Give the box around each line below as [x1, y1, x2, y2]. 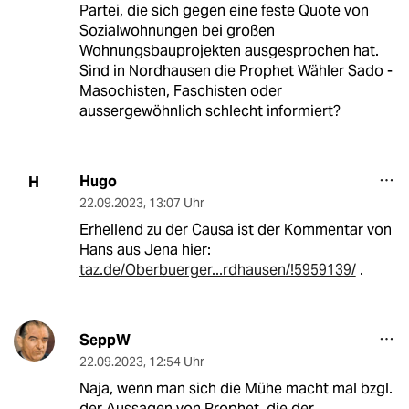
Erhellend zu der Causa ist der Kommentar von [79, 220, 392, 240]
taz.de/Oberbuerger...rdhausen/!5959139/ [79, 260, 356, 280]
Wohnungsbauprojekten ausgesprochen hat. [79, 41, 379, 61]
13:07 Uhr [148, 194, 204, 212]
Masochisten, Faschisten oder [79, 81, 282, 101]
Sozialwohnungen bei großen [79, 21, 275, 41]
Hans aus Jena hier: [79, 240, 211, 260]
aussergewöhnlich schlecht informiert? [79, 101, 341, 121]
